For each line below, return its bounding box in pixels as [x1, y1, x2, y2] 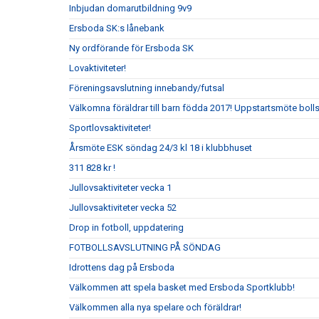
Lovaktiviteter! [69, 63, 126, 73]
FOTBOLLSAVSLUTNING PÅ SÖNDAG [69, 242, 221, 253]
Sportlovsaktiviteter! [69, 122, 151, 133]
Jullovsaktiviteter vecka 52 [69, 202, 177, 213]
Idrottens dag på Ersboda [69, 262, 174, 273]
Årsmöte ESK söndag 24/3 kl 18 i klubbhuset [69, 142, 252, 153]
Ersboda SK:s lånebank [69, 23, 164, 33]
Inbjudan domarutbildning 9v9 [69, 3, 192, 14]
